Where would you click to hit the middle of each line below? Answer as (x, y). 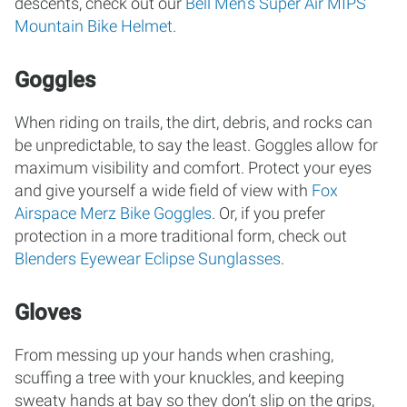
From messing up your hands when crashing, (174, 355)
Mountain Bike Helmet (94, 26)
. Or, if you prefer (268, 213)
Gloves (48, 313)
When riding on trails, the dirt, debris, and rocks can (194, 122)
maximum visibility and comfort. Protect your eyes (193, 168)
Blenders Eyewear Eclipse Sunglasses (148, 258)
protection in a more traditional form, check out (181, 236)
